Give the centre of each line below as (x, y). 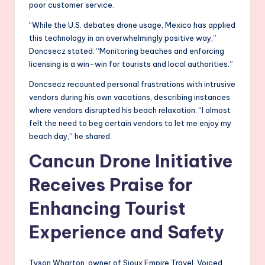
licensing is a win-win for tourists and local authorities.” (131, 64)
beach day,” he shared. (70, 136)
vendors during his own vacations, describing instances (130, 97)
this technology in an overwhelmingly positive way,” (123, 38)
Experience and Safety (127, 232)
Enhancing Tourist (107, 208)
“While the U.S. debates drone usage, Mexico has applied (132, 25)
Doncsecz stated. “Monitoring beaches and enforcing (127, 51)
